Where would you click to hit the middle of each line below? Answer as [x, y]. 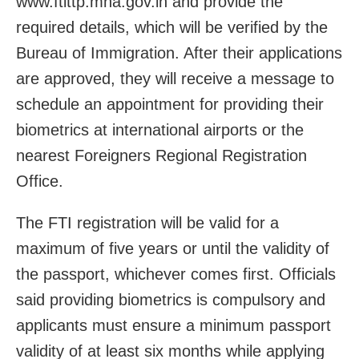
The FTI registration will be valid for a [147, 223]
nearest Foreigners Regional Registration [161, 156]
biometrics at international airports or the [160, 130]
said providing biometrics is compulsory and [171, 300]
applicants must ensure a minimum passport [173, 326]
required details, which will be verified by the [172, 28]
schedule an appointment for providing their [170, 105]
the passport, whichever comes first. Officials [176, 274]
